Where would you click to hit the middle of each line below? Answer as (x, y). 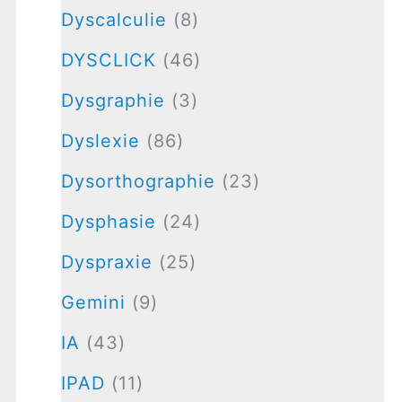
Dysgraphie (113, 100)
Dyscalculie (114, 19)
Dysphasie (108, 221)
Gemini (93, 302)
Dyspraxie (106, 262)
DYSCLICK (108, 60)
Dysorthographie (138, 181)
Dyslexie (100, 140)
